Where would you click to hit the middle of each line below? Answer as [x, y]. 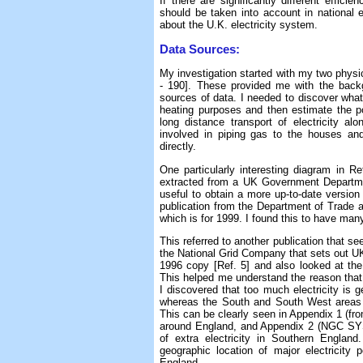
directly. [178, 147]
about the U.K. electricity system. [239, 24]
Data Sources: [200, 49]
